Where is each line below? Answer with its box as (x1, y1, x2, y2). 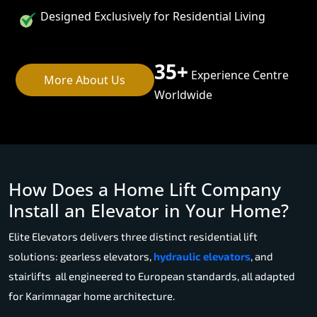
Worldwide (154, 86, 212, 103)
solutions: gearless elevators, (8, 249, 154, 263)
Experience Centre (188, 67, 289, 83)
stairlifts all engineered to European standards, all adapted (8, 269, 295, 282)
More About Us (44, 71, 126, 88)
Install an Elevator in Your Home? (8, 197, 289, 222)
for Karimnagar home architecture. (8, 289, 175, 302)
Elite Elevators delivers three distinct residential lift (8, 229, 258, 243)
